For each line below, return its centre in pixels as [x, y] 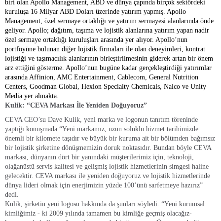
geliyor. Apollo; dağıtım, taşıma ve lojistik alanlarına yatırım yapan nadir [107, 30]
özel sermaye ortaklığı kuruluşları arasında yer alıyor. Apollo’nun [96, 40]
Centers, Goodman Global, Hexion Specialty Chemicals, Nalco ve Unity [106, 87]
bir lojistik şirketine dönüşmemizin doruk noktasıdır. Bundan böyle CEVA [108, 148]
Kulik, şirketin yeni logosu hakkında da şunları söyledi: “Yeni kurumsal [105, 204]
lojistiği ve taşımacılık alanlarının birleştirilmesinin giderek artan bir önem [109, 58]
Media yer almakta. [32, 96]
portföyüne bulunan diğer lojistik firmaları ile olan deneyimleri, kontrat [105, 49]
